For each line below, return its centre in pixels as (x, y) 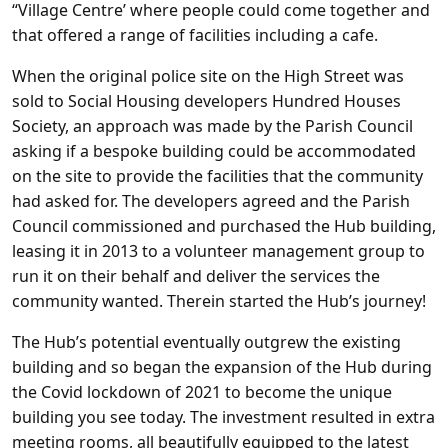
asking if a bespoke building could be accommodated (214, 151)
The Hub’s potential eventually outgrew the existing (206, 342)
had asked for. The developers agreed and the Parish (211, 201)
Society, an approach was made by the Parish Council (212, 126)
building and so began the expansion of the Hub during (222, 367)
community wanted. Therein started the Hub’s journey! (219, 301)
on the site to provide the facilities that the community (217, 176)
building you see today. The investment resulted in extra (223, 417)
